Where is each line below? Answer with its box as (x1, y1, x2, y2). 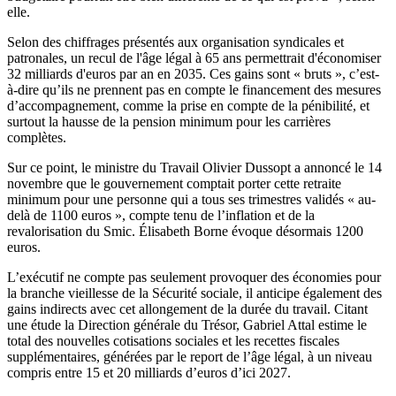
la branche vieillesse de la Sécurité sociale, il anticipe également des (7, 286, 382, 301)
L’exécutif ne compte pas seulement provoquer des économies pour (7, 270, 381, 286)
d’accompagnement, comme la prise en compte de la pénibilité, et (7, 98, 369, 114)
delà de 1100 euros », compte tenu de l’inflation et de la (7, 208, 315, 224)
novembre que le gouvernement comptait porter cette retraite (7, 176, 341, 192)
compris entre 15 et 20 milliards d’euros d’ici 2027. (7, 365, 291, 381)
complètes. (7, 130, 66, 146)
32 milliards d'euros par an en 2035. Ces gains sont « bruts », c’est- (7, 66, 379, 82)
